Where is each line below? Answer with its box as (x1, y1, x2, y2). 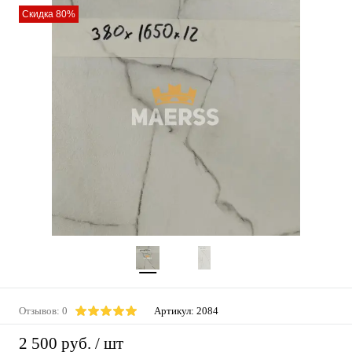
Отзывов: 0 (19, 305, 68, 317)
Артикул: (154, 305, 196, 317)
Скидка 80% (22, 9, 75, 20)
